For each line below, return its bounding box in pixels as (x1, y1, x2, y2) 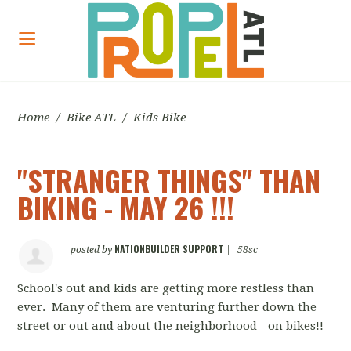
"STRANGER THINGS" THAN (17, 159, 321, 201)
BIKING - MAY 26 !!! (17, 186, 235, 228)
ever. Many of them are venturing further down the (17, 300, 317, 314)
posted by (71, 244, 115, 255)
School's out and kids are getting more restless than (17, 281, 315, 295)
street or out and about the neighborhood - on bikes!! (17, 319, 324, 333)
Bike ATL (67, 110, 117, 125)
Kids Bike (133, 110, 186, 125)
